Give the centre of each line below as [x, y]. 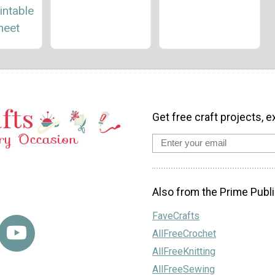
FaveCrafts [176, 215]
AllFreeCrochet [184, 233]
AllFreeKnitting [184, 251]
